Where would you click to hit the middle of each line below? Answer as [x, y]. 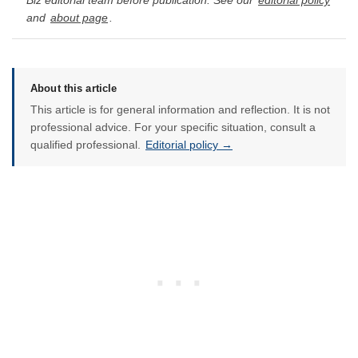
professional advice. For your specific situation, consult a [173, 127]
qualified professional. [87, 144]
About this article [74, 88]
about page [79, 18]
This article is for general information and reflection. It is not [180, 109]
